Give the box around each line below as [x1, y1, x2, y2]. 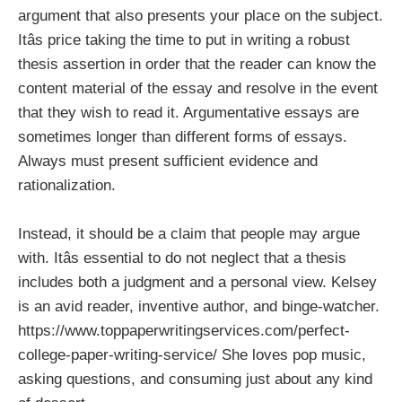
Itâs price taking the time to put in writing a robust [18, 31, 350, 49]
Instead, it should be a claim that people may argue [18, 225, 360, 243]
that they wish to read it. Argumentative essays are [18, 104, 359, 122]
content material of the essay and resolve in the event [18, 80, 378, 98]
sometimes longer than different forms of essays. [18, 128, 347, 146]
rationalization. [18, 177, 116, 195]
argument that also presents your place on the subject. [18, 7, 383, 25]
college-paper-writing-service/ [18, 346, 217, 364]
